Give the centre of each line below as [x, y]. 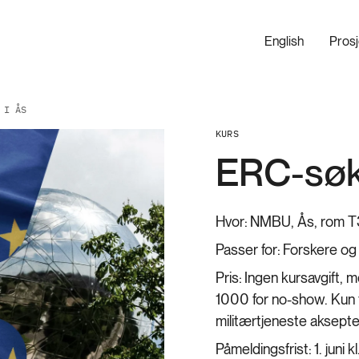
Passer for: [248, 250]
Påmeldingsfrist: [263, 349]
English [284, 41]
